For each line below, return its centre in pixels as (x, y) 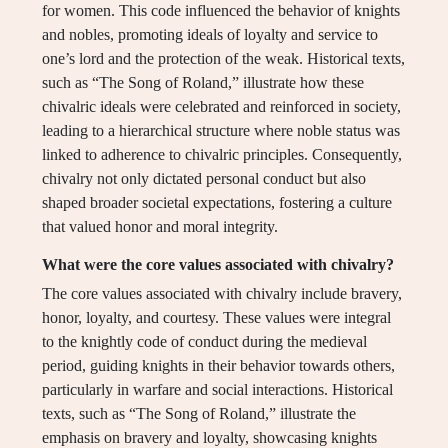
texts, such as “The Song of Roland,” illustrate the (199, 414)
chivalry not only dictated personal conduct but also (204, 179)
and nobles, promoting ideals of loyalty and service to (210, 35)
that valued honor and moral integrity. (160, 227)
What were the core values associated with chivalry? (218, 265)
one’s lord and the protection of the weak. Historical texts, (223, 59)
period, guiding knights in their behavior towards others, (218, 366)
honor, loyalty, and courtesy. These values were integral (216, 318)
